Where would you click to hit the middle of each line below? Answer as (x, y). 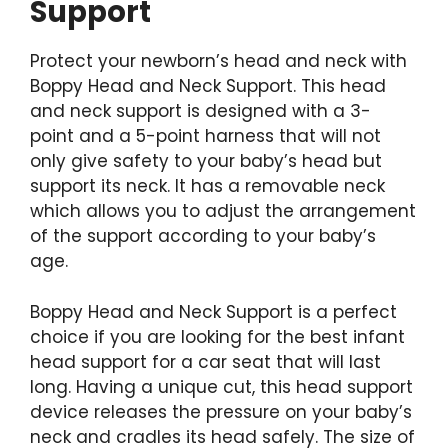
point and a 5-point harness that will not (205, 136)
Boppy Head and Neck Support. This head (208, 86)
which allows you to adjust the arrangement (223, 211)
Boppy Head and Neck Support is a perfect (213, 311)
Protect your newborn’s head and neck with (218, 61)
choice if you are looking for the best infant (217, 336)
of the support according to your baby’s (203, 236)
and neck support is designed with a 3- (200, 111)
